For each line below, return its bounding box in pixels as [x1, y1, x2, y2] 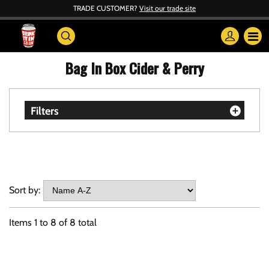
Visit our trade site [139, 4, 196, 13]
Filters [31, 104, 59, 118]
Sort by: [9, 184, 40, 196]
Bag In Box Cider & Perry [65, 57, 204, 79]
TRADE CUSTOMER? [73, 4, 139, 13]
